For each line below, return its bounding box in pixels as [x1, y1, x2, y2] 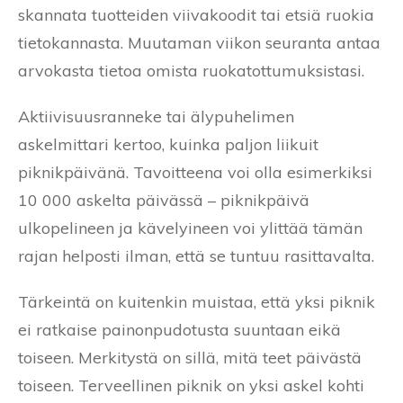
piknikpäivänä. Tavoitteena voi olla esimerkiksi [18, 161, 372, 183]
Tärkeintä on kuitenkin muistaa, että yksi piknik [18, 291, 375, 312]
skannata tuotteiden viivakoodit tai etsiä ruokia [18, 4, 374, 25]
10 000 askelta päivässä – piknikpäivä [18, 189, 309, 210]
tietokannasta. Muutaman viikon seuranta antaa [18, 31, 381, 53]
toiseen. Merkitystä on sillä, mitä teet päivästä [18, 346, 362, 368]
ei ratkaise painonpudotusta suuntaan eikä [18, 318, 341, 340]
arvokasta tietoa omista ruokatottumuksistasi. [18, 59, 364, 81]
